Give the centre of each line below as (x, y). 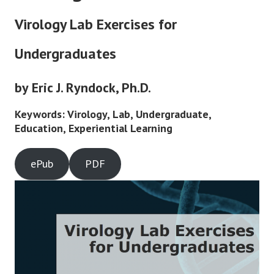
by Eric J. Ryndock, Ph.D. (83, 88)
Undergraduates (65, 54)
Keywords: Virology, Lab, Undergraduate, (113, 114)
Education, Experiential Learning (94, 128)
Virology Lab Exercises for (96, 24)
